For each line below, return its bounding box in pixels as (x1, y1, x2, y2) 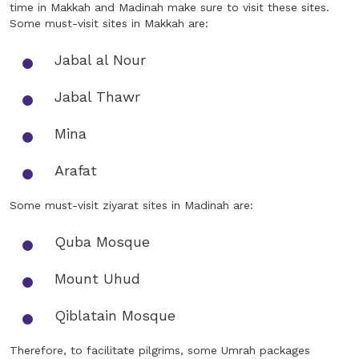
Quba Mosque (54, 233, 150, 251)
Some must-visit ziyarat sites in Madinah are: (10, 199, 253, 212)
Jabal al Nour (54, 51, 146, 69)
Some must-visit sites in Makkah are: (10, 17, 208, 30)
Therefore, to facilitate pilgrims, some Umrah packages (10, 344, 310, 357)
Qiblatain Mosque (54, 307, 175, 325)
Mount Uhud (54, 270, 140, 288)
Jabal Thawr (54, 88, 140, 106)
